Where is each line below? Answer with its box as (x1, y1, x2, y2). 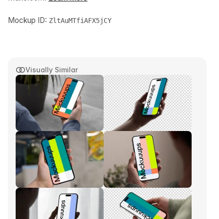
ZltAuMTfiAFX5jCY (49, 17, 111, 25)
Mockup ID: (8, 16, 49, 25)
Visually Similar (25, 66, 78, 74)
